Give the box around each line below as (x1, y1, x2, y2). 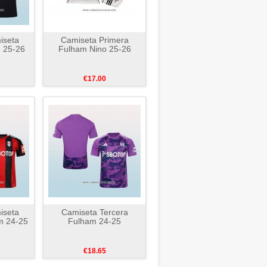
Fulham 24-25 (68, 216, 121, 226)
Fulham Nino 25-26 (58, 44, 131, 54)
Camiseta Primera (60, 35, 129, 45)
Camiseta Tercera (61, 207, 128, 217)
